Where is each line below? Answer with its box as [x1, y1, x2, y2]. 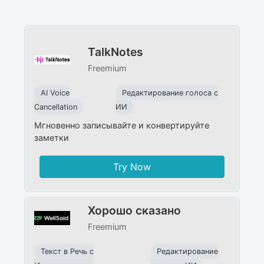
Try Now [113, 160, 151, 173]
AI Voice [41, 88, 70, 97]
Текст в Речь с [41, 246, 94, 256]
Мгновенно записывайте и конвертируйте [34, 120, 210, 130]
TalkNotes [87, 44, 143, 59]
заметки [34, 132, 70, 143]
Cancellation [34, 102, 78, 111]
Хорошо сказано [87, 203, 181, 217]
